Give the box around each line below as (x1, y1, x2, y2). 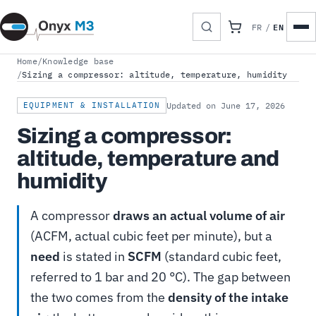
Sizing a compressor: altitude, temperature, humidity (22, 69, 288, 80)
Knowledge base (42, 56, 114, 66)
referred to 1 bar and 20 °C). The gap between (30, 268, 291, 285)
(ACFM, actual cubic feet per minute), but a (30, 227, 272, 244)
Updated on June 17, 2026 (166, 100, 286, 111)
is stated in (60, 248, 128, 265)
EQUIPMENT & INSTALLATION (23, 100, 161, 110)
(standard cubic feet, (162, 248, 281, 265)
